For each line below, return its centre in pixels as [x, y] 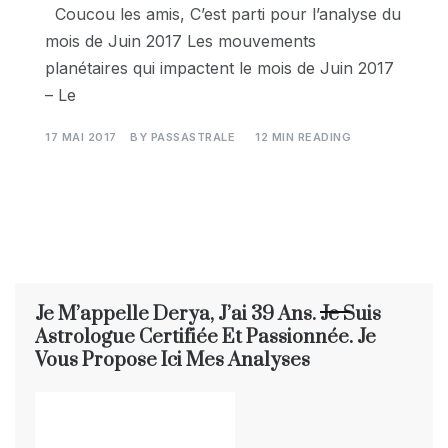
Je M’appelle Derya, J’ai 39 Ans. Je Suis [208, 314]
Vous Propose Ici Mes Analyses [172, 360]
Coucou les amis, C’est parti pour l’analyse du [223, 14]
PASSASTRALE [192, 137]
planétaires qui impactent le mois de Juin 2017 [219, 68]
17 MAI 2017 [81, 137]
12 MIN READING [303, 137]
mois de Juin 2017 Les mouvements [180, 41]
